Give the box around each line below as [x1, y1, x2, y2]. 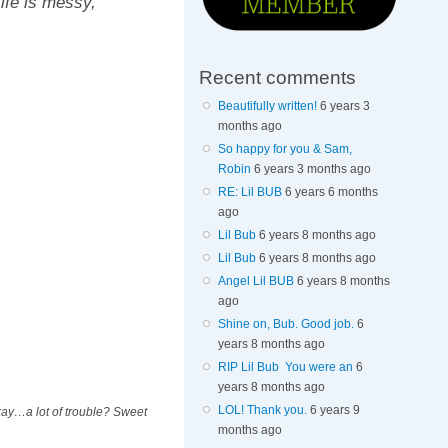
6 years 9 [309, 402, 360, 417]
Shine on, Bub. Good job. [217, 316, 354, 331]
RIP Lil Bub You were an [217, 359, 353, 374]
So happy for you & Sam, [217, 141, 352, 156]
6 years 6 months [284, 184, 378, 199]
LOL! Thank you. [217, 402, 307, 417]
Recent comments [199, 65, 357, 88]
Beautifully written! [217, 98, 317, 113]
